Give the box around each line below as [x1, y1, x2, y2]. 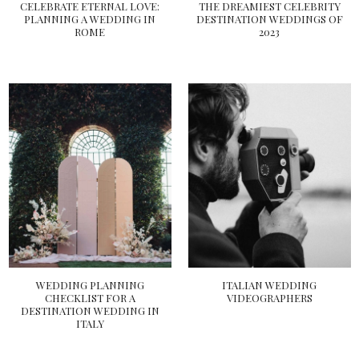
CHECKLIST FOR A [44, 291, 135, 305]
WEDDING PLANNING [35, 278, 144, 292]
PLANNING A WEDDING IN [24, 12, 155, 26]
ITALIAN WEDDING [222, 278, 317, 292]
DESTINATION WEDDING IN [20, 304, 159, 317]
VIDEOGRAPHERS [226, 291, 313, 305]
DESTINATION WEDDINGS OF [196, 12, 343, 26]
